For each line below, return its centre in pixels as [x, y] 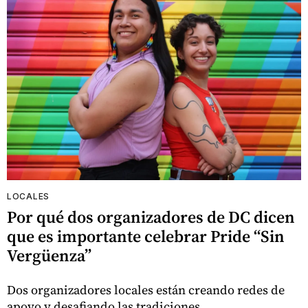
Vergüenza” [49, 255]
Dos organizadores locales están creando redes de [146, 289]
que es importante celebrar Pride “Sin [146, 236]
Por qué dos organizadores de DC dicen [151, 217]
